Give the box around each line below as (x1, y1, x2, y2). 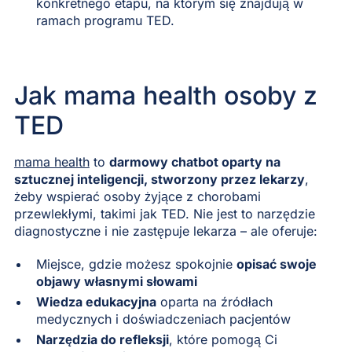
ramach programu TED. (35, 12, 174, 28)
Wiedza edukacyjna (35, 293, 156, 310)
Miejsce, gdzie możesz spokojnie (35, 255, 236, 272)
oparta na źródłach (156, 293, 273, 310)
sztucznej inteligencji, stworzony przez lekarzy (13, 170, 305, 187)
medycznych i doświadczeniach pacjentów (35, 310, 291, 327)
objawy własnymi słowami (35, 273, 197, 289)
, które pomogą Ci (168, 331, 277, 347)
